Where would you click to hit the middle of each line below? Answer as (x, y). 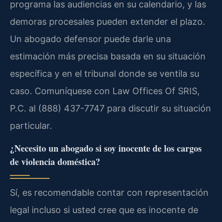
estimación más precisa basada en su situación (108, 56)
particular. (31, 126)
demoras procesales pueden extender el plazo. (108, 22)
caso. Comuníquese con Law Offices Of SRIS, (105, 91)
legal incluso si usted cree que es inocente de (104, 210)
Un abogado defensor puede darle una (90, 39)
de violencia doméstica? (55, 161)
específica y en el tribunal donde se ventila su (105, 74)
